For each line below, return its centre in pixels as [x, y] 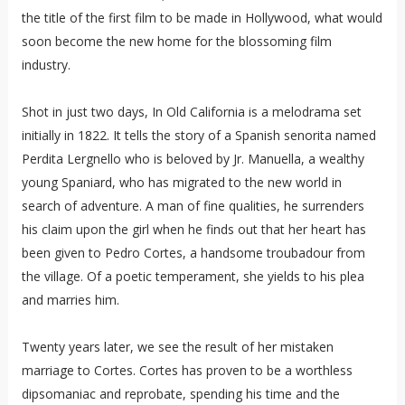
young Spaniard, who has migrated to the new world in [181, 183]
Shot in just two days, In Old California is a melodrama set [191, 112]
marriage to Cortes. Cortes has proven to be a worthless [187, 371]
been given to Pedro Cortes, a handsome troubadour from [193, 253]
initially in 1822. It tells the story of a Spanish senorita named [198, 136]
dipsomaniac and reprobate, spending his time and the [180, 394]
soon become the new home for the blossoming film [176, 42]
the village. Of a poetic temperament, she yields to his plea [193, 277]
